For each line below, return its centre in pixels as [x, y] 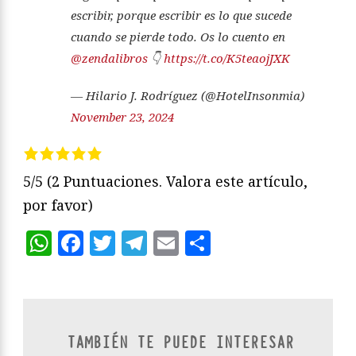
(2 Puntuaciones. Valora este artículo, [177, 182]
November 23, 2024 [122, 117]
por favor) [58, 205]
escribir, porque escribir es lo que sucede [181, 15]
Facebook [141, 242]
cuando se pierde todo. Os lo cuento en [178, 37]
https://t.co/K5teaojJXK [227, 58]
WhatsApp [116, 242]
